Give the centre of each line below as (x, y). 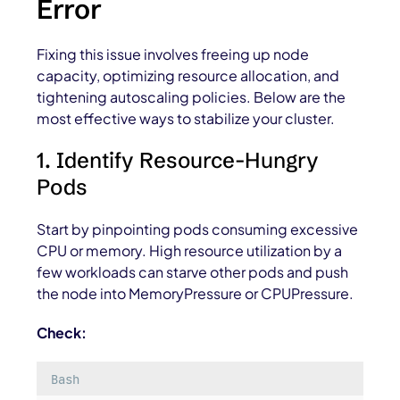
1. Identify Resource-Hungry (178, 161)
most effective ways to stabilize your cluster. (186, 119)
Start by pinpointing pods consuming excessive (198, 229)
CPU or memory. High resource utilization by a (190, 251)
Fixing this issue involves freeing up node (173, 54)
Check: (62, 333)
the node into (83, 294)
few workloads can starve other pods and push (193, 272)
